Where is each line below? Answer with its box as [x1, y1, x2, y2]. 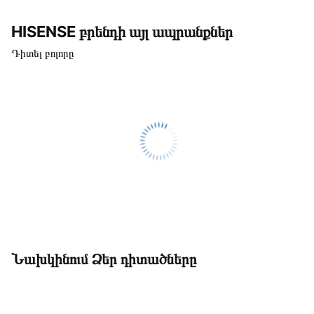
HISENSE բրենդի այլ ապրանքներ [11, 22, 233, 41]
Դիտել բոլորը [11, 46, 74, 60]
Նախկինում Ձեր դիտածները [11, 250, 196, 268]
